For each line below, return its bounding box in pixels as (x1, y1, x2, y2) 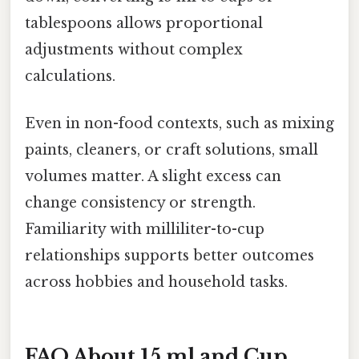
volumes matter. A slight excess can (25, 167, 281, 186)
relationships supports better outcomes (25, 247, 314, 265)
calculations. (25, 67, 115, 86)
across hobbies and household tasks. (25, 273, 288, 292)
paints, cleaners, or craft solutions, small (25, 141, 318, 159)
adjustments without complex (25, 41, 243, 59)
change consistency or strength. (25, 194, 256, 212)
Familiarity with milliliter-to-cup (25, 220, 264, 239)
